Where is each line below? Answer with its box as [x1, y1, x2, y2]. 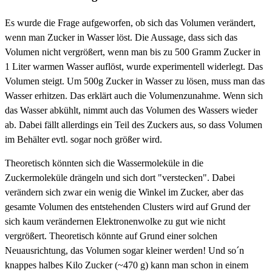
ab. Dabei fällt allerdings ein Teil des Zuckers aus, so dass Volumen [5, 119, 262, 130]
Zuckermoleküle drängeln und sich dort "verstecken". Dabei [5, 172, 235, 183]
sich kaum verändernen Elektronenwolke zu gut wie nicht [5, 216, 225, 226]
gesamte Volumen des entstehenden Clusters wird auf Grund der [5, 201, 250, 212]
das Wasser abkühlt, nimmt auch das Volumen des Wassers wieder [5, 104, 257, 115]
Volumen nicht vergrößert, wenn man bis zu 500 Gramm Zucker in [5, 46, 260, 57]
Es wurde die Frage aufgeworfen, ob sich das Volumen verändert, [5, 17, 256, 28]
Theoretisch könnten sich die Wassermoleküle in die [5, 157, 203, 168]
